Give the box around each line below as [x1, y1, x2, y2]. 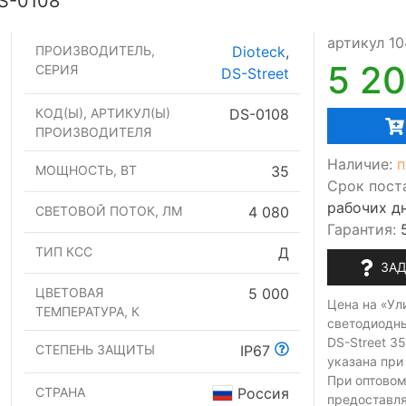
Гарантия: [327, 220, 396, 239]
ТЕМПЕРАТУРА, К [35, 304, 140, 320]
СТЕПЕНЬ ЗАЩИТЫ [35, 342, 155, 358]
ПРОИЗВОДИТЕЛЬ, [35, 43, 155, 59]
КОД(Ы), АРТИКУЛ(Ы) [35, 105, 170, 121]
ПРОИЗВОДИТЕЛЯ [35, 124, 151, 140]
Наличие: [327, 155, 392, 174]
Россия [233, 384, 289, 403]
